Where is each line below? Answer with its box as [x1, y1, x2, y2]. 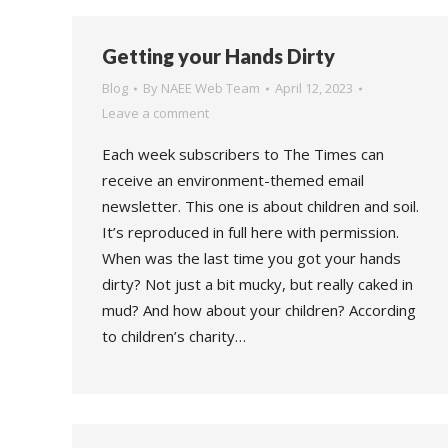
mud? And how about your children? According [102, 300, 416, 320]
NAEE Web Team [161, 79, 260, 97]
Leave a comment [102, 104, 209, 122]
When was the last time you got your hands [102, 248, 401, 268]
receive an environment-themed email [102, 170, 364, 190]
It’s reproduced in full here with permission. [102, 222, 399, 242]
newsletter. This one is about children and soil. [102, 196, 419, 216]
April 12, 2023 [275, 79, 353, 97]
